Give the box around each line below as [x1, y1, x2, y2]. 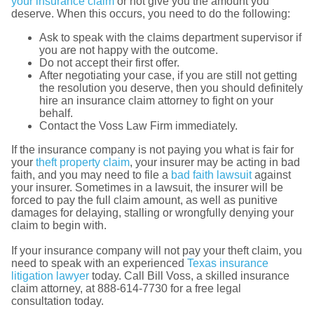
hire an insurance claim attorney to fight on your [39, 95, 273, 107]
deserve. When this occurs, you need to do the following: [11, 8, 290, 20]
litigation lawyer [11, 270, 89, 282]
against [252, 169, 291, 182]
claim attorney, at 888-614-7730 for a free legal [11, 282, 241, 295]
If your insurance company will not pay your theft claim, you [11, 245, 302, 257]
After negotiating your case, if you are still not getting [39, 69, 297, 82]
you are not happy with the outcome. [39, 44, 218, 57]
